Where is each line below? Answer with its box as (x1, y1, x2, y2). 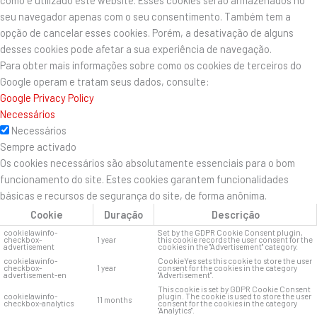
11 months (97, 294, 132, 304)
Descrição (211, 207, 260, 221)
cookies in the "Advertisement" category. (158, 241, 298, 251)
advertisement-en (4, 270, 67, 279)
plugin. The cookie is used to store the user (158, 291, 311, 301)
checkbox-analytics (4, 298, 74, 308)
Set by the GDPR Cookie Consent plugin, (158, 227, 303, 237)
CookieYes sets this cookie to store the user (158, 255, 312, 265)
